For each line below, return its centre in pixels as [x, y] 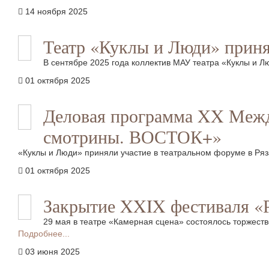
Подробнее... [44, 234]
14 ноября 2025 [56, 11]
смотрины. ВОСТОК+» [132, 136]
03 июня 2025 [53, 252]
